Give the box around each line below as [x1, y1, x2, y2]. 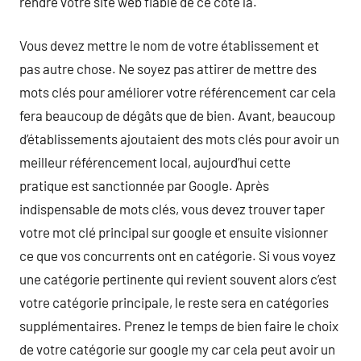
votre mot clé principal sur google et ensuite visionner [19, 224, 328, 240]
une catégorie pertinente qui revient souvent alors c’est [19, 271, 337, 287]
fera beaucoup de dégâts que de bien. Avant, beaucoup [19, 107, 335, 123]
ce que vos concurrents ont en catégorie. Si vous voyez [19, 247, 336, 263]
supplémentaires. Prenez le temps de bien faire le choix [19, 317, 338, 334]
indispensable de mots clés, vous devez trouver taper [19, 201, 325, 217]
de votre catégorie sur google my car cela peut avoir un [19, 341, 335, 357]
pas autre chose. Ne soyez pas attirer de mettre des [19, 60, 317, 77]
